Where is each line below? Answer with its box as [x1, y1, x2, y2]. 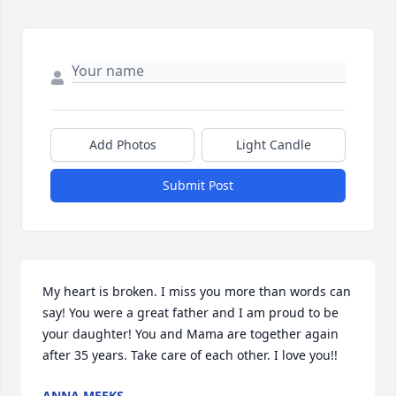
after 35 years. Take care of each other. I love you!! [42, 346, 338, 364]
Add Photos [88, 136, 156, 154]
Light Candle [236, 136, 311, 154]
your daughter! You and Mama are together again [42, 325, 339, 343]
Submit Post [163, 177, 233, 194]
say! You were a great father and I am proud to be [42, 304, 339, 322]
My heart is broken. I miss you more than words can [42, 283, 351, 301]
